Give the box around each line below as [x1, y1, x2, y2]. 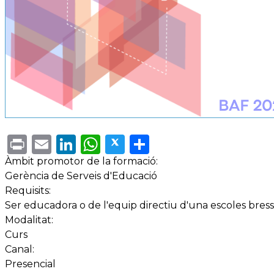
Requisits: [5, 185, 51, 197]
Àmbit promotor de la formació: [5, 155, 158, 168]
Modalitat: [5, 214, 53, 226]
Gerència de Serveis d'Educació [5, 170, 157, 182]
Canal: [5, 243, 34, 256]
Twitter [125, 130, 195, 155]
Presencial [5, 258, 56, 270]
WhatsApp [100, 130, 204, 155]
